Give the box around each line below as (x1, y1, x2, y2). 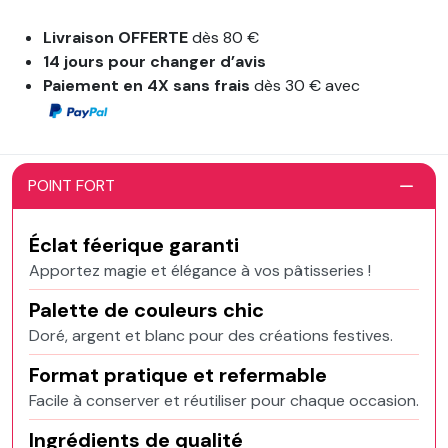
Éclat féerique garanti (29, 232, 239, 258)
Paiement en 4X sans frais (43, 75, 255, 96)
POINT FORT (28, 175, 115, 196)
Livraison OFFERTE (43, 27, 189, 48)
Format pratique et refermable (29, 362, 327, 388)
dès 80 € (188, 27, 260, 48)
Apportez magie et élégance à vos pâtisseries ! (29, 260, 371, 281)
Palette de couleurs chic (29, 297, 264, 323)
